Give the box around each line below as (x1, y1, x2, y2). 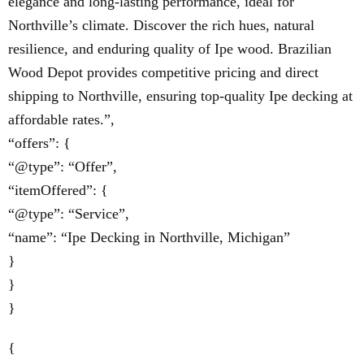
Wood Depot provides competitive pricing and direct (8, 64, 318, 81)
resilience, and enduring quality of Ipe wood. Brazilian (8, 41, 331, 58)
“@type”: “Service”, (8, 206, 129, 223)
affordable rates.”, (8, 111, 115, 128)
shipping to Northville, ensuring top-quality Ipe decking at (8, 88, 353, 105)
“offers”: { (8, 135, 71, 152)
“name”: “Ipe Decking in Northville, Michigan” (8, 229, 290, 246)
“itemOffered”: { (8, 182, 108, 199)
